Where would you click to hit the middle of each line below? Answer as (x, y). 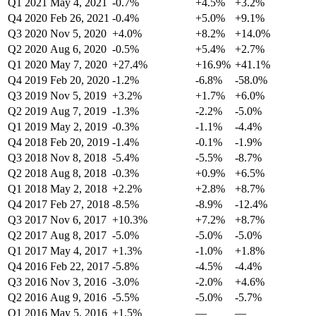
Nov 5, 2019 (78, 96)
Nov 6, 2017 (78, 220)
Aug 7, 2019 (78, 111)
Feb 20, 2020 (80, 80)
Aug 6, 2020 (78, 49)
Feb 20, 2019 (80, 142)
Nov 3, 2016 (78, 282)
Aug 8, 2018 (78, 174)
